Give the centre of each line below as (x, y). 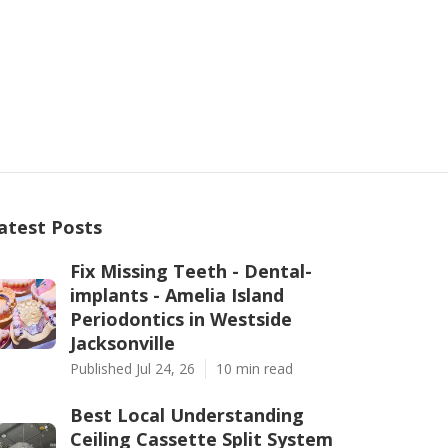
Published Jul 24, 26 (132, 368)
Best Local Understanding (187, 415)
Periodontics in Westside (181, 319)
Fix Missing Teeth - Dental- (191, 271)
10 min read (254, 368)
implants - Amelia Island (177, 295)
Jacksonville (122, 343)
